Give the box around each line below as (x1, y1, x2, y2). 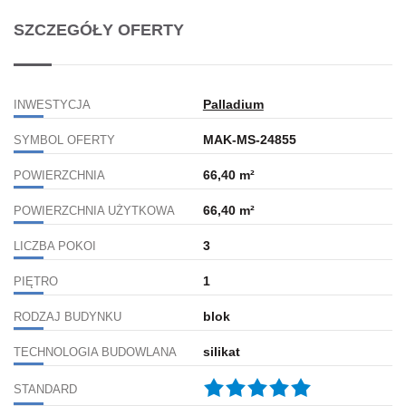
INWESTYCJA (14, 98, 91, 111)
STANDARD (14, 382, 77, 396)
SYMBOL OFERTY (14, 133, 115, 147)
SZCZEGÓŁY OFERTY (14, 20, 184, 39)
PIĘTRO (14, 275, 58, 288)
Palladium (202, 96, 264, 111)
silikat (202, 343, 240, 359)
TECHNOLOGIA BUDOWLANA (14, 345, 177, 359)
